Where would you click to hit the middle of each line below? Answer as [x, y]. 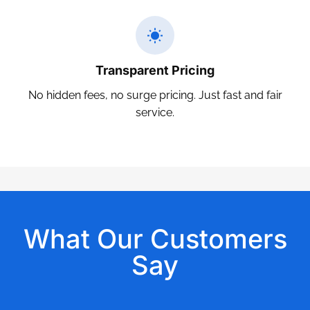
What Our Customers [155, 239]
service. [155, 112]
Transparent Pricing [155, 70]
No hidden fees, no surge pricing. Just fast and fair [155, 95]
